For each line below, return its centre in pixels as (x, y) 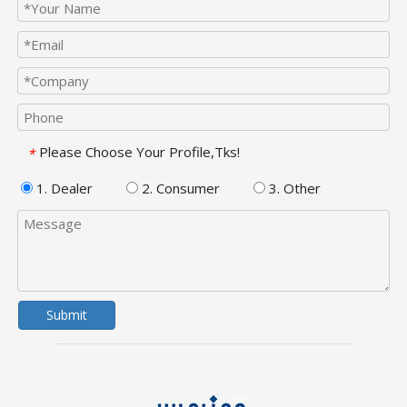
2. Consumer (179, 188)
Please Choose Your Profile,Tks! (139, 152)
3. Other (293, 188)
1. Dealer (63, 188)
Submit (67, 314)
